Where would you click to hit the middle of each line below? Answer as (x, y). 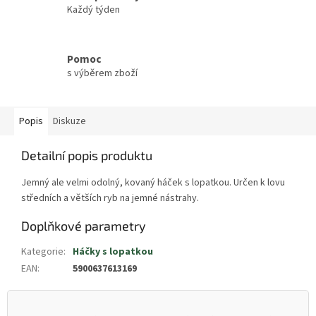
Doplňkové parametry (84, 226)
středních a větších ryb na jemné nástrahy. (110, 199)
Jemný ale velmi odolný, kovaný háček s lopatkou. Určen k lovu (153, 183)
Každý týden (93, 10)
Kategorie (42, 252)
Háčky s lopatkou (113, 252)
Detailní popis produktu (87, 156)
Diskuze (69, 122)
